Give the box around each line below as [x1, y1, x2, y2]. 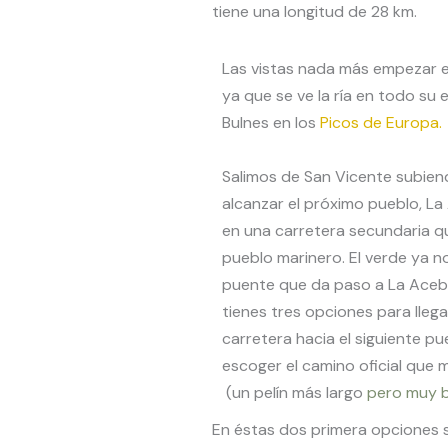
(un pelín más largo [221, 381, 367, 403]
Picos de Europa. [319, 111, 442, 133]
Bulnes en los [221, 111, 320, 133]
